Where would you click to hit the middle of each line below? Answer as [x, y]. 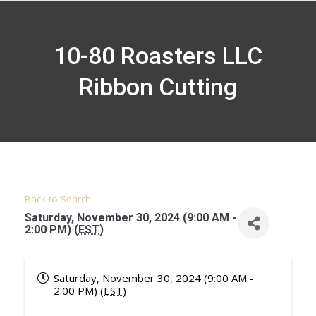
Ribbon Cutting [158, 87]
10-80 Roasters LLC [158, 56]
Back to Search [58, 199]
